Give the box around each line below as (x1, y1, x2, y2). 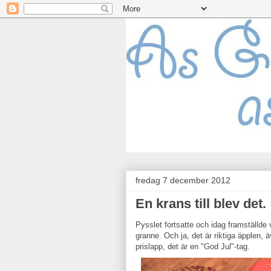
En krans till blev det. (135, 196, 266, 211)
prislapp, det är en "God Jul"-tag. (135, 242, 250, 251)
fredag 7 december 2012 (135, 175, 230, 185)
